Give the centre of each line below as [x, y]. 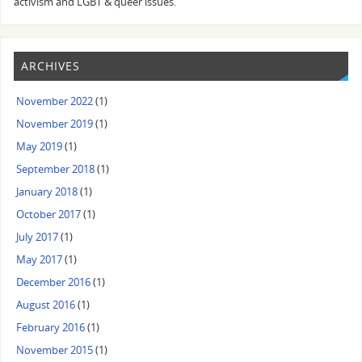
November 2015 [55, 350]
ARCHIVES [50, 66]
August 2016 [46, 305]
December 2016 [54, 282]
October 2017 [49, 214]
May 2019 [40, 146]
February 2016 [51, 327]
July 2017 [38, 237]
